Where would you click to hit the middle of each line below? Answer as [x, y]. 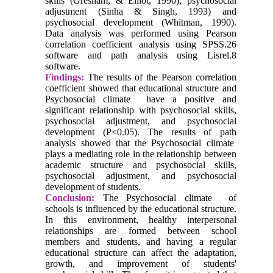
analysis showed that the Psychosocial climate [141, 143]
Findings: [65, 77]
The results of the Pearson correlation [160, 77]
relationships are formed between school [141, 230]
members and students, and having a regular [141, 241]
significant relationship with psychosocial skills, [141, 110]
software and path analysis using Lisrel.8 [141, 55]
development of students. [93, 186]
